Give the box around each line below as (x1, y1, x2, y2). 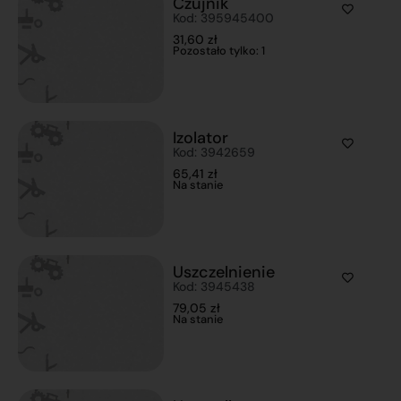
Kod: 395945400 (173, 10, 275, 26)
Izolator (173, 127, 229, 149)
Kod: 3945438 (173, 278, 256, 294)
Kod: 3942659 (173, 144, 256, 160)
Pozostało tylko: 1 (173, 43, 266, 58)
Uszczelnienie (173, 261, 276, 283)
